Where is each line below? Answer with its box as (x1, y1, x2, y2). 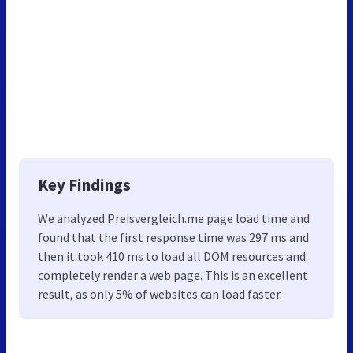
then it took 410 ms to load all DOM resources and (38, 247, 306, 264)
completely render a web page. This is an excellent (38, 266, 308, 283)
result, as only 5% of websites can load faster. (38, 285, 282, 302)
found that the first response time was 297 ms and (38, 229, 309, 245)
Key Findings (38, 173, 131, 195)
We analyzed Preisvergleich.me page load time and (38, 210, 310, 226)
